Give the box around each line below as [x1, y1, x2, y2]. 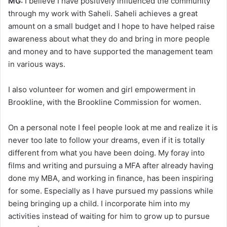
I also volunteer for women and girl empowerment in [8, 84, 196, 94]
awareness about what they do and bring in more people [8, 33, 210, 44]
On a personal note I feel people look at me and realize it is [8, 122, 218, 132]
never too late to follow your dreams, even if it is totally [8, 135, 205, 145]
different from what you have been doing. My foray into [8, 147, 205, 158]
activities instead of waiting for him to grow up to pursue [8, 211, 210, 221]
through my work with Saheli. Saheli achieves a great [8, 8, 198, 18]
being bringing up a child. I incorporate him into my [8, 198, 190, 208]
